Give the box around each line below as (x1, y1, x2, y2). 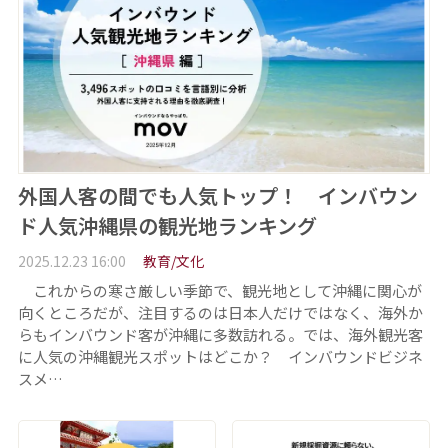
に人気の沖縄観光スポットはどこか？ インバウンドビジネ (17, 345, 423, 367)
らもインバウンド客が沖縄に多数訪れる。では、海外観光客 (17, 323, 423, 345)
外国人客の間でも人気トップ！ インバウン (17, 181, 418, 211)
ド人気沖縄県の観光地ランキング (17, 211, 317, 241)
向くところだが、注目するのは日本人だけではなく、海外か (17, 301, 423, 323)
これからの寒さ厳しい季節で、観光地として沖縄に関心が (17, 279, 422, 301)
